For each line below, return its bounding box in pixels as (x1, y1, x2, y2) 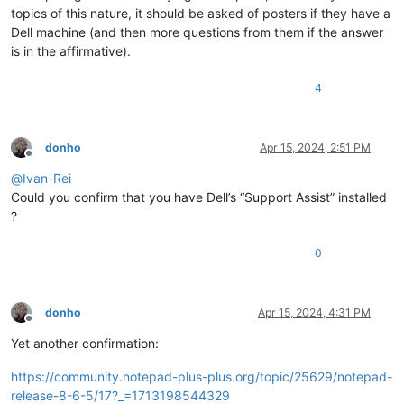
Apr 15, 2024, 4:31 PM (258, 305, 371, 319)
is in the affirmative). (11, 42, 131, 59)
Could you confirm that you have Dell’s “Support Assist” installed (11, 188, 387, 205)
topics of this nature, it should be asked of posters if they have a (11, 5, 390, 21)
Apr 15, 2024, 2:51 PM (260, 140, 371, 154)
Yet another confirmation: (11, 335, 159, 351)
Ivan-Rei (23, 170, 71, 186)
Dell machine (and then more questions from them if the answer (11, 23, 383, 40)
